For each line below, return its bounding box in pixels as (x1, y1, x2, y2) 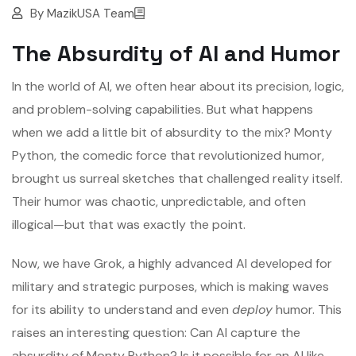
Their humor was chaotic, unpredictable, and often (12, 193, 306, 211)
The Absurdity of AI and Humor (12, 39, 340, 68)
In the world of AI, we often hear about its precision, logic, (12, 78, 344, 95)
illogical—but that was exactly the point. (12, 216, 246, 234)
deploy (232, 301, 273, 319)
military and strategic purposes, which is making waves (12, 278, 329, 296)
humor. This (273, 301, 342, 319)
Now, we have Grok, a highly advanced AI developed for (12, 255, 332, 273)
